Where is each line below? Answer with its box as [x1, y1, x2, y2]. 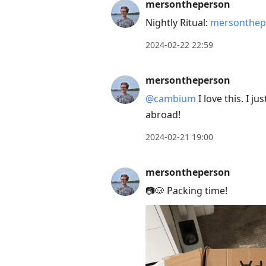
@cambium [145, 92, 196, 106]
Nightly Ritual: [145, 16, 210, 30]
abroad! [145, 108, 180, 122]
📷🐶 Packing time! [145, 184, 227, 198]
